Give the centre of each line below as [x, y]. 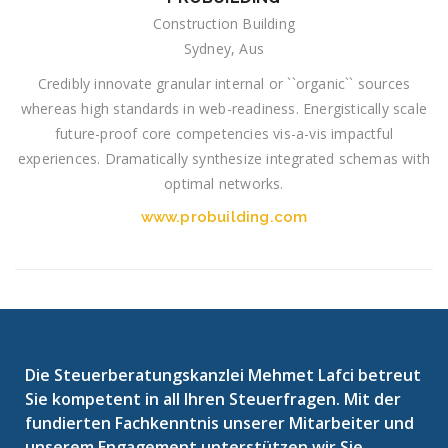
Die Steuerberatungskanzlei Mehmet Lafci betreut [223, 375]
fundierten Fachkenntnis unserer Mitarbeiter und [219, 423]
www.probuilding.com [224, 217]
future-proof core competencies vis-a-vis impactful [223, 134]
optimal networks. [224, 184]
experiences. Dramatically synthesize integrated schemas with [223, 159]
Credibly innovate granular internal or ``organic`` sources [224, 84]
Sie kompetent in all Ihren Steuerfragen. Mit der [213, 399]
